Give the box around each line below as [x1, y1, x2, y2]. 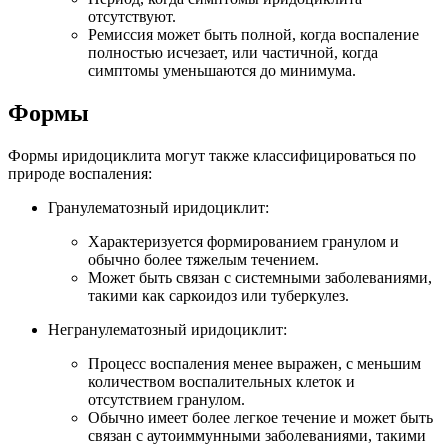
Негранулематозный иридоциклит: [48, 320, 287, 338]
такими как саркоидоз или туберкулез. [88, 286, 349, 304]
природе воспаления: [8, 164, 152, 182]
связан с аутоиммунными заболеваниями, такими [88, 426, 426, 444]
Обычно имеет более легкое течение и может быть [88, 408, 433, 426]
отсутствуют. [88, 7, 176, 25]
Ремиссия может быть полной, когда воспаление [88, 25, 419, 43]
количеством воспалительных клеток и [88, 372, 355, 390]
